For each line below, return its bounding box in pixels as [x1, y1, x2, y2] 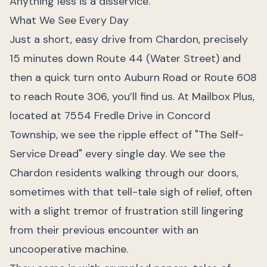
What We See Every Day [10, 13, 129, 27]
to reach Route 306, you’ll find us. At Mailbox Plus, [10, 89, 254, 104]
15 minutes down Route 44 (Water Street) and [10, 51, 241, 66]
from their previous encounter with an [10, 223, 198, 237]
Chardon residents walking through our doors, [10, 166, 238, 180]
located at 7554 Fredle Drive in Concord [10, 108, 210, 123]
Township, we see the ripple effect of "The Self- [10, 128, 244, 142]
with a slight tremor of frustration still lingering [10, 204, 244, 218]
